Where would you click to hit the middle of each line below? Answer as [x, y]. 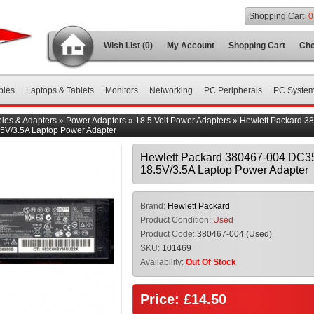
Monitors [122, 90]
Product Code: [168, 234]
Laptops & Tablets [60, 90]
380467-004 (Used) [233, 234]
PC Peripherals [233, 90]
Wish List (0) [128, 46]
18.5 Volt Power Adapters [183, 121]
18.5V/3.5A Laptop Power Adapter [224, 170]
